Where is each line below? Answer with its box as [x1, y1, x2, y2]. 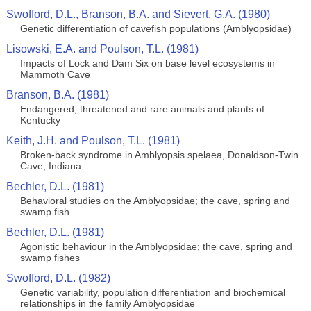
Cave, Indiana [19, 160, 81, 171]
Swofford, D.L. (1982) [6, 272, 110, 284]
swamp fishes [19, 252, 80, 263]
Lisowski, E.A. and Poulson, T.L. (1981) [6, 43, 199, 55]
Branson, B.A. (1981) [6, 89, 109, 101]
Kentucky [19, 115, 60, 126]
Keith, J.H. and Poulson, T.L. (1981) [6, 135, 180, 146]
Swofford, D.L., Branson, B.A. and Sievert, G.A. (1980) [6, 8, 270, 20]
